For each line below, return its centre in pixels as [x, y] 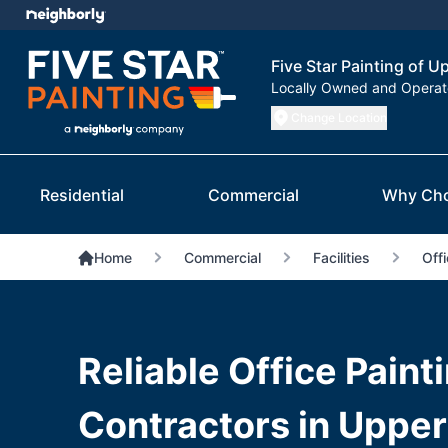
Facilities [341, 258]
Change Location [339, 118]
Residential [82, 195]
